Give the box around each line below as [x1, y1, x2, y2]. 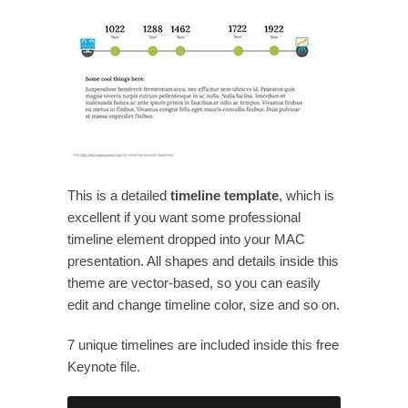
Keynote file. [67, 358, 140, 374]
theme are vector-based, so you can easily [67, 274, 321, 291]
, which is [279, 187, 334, 203]
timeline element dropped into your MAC [67, 230, 305, 247]
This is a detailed [67, 187, 170, 203]
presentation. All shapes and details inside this [67, 252, 339, 269]
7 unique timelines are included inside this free [67, 336, 339, 352]
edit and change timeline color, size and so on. [67, 296, 340, 312]
